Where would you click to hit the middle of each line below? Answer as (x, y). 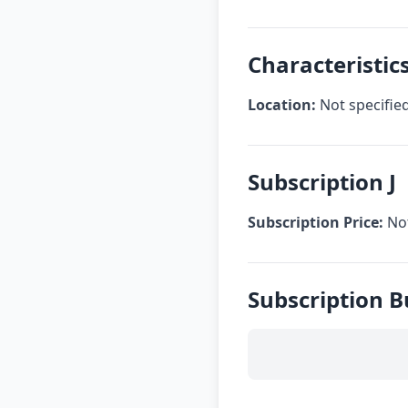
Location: (282, 105)
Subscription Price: (316, 222)
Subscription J (322, 182)
